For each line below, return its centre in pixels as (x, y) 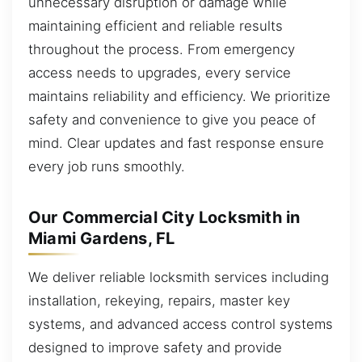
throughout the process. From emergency (162, 49)
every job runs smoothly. (107, 166)
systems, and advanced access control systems (181, 324)
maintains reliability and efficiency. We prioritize (179, 96)
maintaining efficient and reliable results (156, 25)
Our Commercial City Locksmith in (164, 217)
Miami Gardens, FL (102, 238)
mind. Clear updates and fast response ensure (176, 143)
